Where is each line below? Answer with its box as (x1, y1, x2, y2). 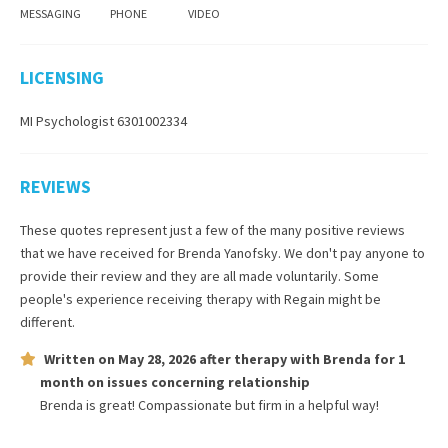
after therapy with (196, 350, 323, 368)
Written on (44, 350, 118, 368)
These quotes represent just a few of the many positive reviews (20, 221, 405, 239)
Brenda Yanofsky (178, 244, 278, 262)
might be (325, 290, 381, 308)
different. (20, 313, 75, 331)
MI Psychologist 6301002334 (20, 112, 187, 130)
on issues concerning (84, 373, 228, 391)
